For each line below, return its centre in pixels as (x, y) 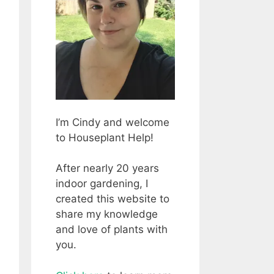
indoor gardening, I (102, 184)
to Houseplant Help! (105, 137)
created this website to (113, 199)
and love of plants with (112, 230)
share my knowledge (107, 214)
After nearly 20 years (107, 168)
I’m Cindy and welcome (113, 122)
